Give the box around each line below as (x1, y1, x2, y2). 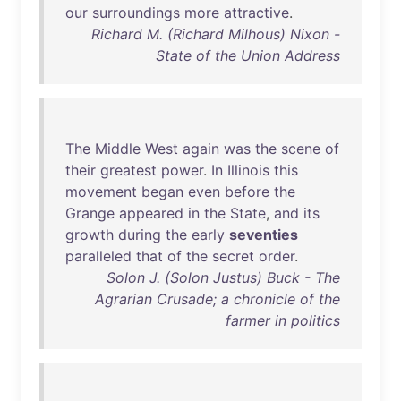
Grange (65, 204, 115, 222)
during (118, 226, 161, 243)
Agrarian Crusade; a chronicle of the (95, 290, 340, 308)
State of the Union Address (156, 47, 340, 64)
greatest (100, 161, 157, 179)
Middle (95, 140, 141, 158)
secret (212, 247, 254, 265)
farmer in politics (226, 311, 340, 329)
